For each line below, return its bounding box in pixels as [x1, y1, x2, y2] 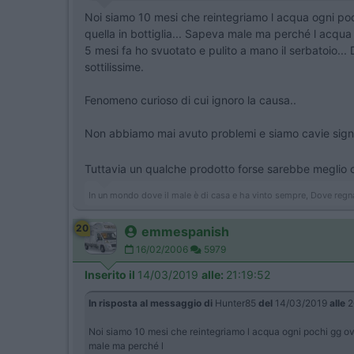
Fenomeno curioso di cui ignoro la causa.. [85, 93, 299, 107]
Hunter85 [213, 296, 258, 309]
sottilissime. [85, 60, 147, 73]
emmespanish [141, 223, 229, 239]
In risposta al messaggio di [88, 296, 213, 309]
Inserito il [85, 267, 137, 281]
